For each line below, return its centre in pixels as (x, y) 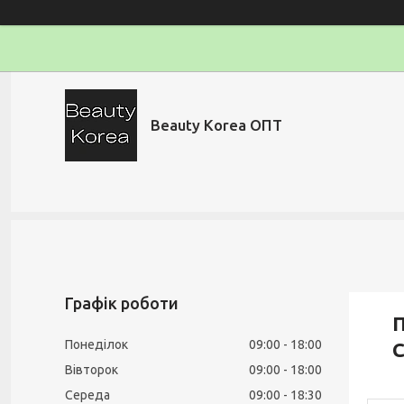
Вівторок (92, 370)
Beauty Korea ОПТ (216, 125)
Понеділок (96, 344)
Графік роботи (122, 303)
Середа (87, 395)
